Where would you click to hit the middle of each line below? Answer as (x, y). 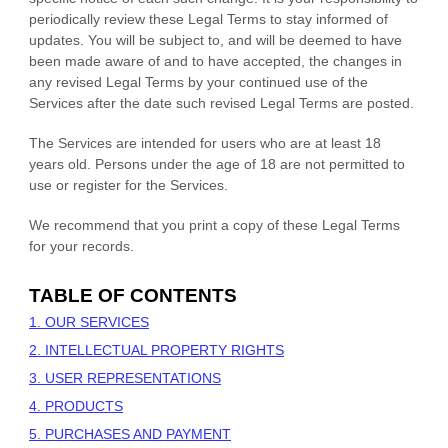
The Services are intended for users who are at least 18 (205, 142)
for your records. (81, 245)
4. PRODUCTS (76, 405)
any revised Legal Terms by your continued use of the (198, 81)
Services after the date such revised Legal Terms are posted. (221, 102)
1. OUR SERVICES (89, 321)
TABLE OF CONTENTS (133, 295)
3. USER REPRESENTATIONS (125, 377)
